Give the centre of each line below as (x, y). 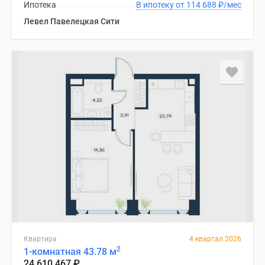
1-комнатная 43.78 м (70, 252)
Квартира (40, 239)
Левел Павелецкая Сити (72, 21)
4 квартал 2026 (215, 239)
